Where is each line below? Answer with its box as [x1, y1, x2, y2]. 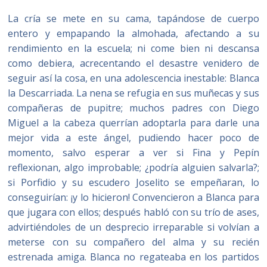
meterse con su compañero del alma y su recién [8, 235, 259, 249]
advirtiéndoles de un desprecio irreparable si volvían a [8, 221, 259, 234]
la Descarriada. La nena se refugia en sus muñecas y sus [8, 86, 259, 100]
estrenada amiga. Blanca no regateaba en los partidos [8, 250, 259, 263]
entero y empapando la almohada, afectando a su [8, 27, 259, 40]
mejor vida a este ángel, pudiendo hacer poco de [8, 131, 259, 144]
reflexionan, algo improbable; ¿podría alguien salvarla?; [8, 161, 259, 174]
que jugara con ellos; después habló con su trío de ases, [8, 206, 259, 219]
